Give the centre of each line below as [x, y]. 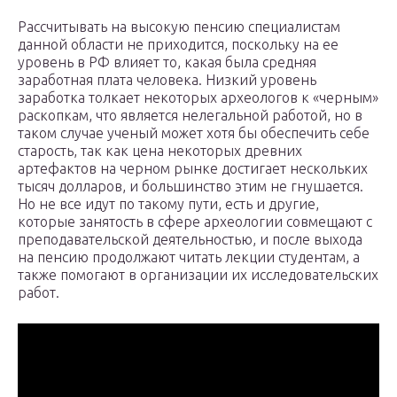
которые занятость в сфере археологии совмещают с [195, 222]
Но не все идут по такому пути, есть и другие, [168, 204]
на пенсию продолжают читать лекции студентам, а [189, 257]
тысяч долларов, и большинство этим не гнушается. [191, 187]
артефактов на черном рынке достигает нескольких [193, 169]
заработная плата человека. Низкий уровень [167, 80]
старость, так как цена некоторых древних [160, 151]
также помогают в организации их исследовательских [198, 275]
